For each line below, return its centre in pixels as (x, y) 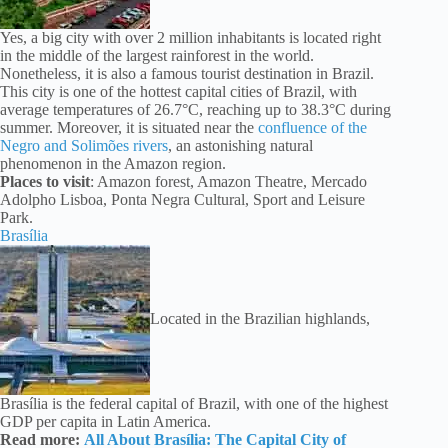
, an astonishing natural (240, 146)
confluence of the (312, 128)
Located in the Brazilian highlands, (260, 318)
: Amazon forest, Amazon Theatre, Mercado (228, 182)
